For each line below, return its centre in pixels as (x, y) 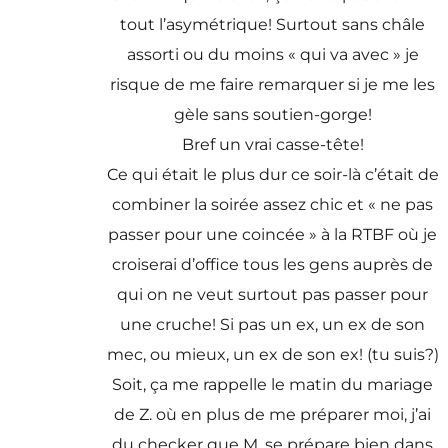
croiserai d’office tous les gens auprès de (273, 264)
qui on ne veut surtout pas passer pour (273, 294)
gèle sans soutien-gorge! (272, 114)
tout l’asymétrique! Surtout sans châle (273, 24)
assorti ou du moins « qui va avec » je (272, 54)
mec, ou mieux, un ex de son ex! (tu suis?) (272, 354)
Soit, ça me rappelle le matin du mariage (273, 384)
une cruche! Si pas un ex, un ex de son (273, 324)
